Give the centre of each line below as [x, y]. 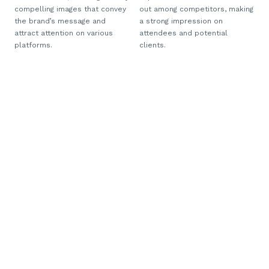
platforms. [33, 45]
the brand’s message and [60, 21]
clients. [153, 45]
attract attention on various [64, 33]
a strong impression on [181, 21]
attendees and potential [183, 33]
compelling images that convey [70, 9]
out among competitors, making [196, 9]
